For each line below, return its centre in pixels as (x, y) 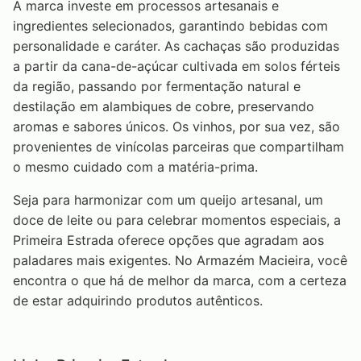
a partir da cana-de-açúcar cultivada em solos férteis (176, 66)
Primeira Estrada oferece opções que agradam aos (168, 240)
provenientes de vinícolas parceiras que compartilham (178, 146)
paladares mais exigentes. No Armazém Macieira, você (180, 260)
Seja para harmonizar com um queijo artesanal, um (168, 199)
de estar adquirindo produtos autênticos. (138, 300)
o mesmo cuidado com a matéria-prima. (135, 166)
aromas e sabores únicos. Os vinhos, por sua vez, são (176, 126)
